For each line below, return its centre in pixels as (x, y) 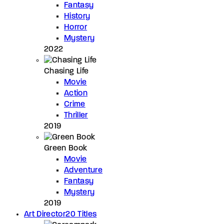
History (77, 16)
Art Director (45, 214)
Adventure (83, 170)
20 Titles (81, 214)
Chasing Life (66, 71)
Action (76, 93)
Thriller (76, 115)
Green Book (66, 148)
